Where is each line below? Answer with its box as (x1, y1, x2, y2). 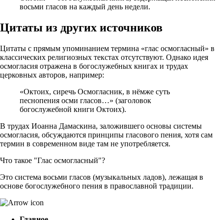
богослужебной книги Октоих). (20, 105, 126, 114)
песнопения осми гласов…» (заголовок (20, 96, 151, 105)
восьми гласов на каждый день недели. (20, 2, 150, 11)
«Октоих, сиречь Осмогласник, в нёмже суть (20, 87, 170, 96)
